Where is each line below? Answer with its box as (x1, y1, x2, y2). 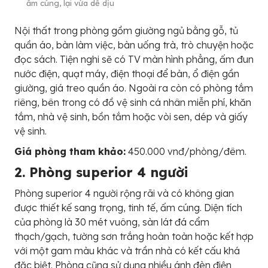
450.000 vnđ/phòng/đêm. (126, 145, 246, 157)
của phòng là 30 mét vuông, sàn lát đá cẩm (14, 215, 209, 228)
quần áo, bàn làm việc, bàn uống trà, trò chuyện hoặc (14, 38, 254, 51)
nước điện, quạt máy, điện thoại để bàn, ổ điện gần (14, 67, 239, 80)
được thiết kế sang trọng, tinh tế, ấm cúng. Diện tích (14, 201, 242, 214)
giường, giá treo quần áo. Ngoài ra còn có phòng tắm (14, 81, 253, 94)
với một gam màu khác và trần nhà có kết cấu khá (14, 244, 240, 257)
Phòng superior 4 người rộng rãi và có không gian (14, 187, 234, 199)
